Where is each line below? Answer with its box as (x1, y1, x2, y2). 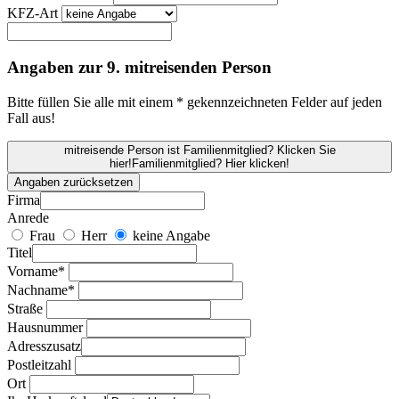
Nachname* (7, 281, 75, 297)
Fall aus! (7, 110, 55, 126)
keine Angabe (129, 227, 210, 243)
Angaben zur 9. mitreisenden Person (7, 58, 272, 77)
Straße (7, 300, 43, 316)
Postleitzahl (7, 356, 71, 372)
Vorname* (7, 263, 65, 279)
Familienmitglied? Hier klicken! (132, 156, 289, 170)
